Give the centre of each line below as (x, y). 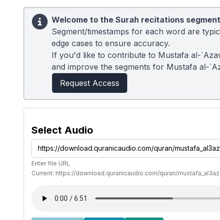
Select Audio (62, 130)
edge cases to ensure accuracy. (111, 43)
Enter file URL (51, 163)
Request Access (90, 83)
